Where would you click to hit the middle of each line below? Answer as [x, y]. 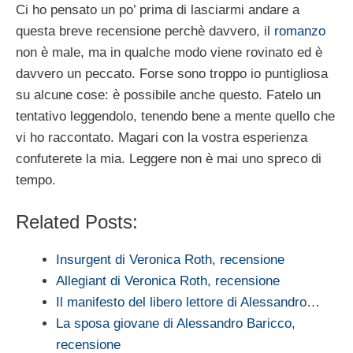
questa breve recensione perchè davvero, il [145, 32]
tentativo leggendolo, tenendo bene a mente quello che [175, 117]
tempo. [36, 180]
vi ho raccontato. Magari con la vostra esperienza [162, 138]
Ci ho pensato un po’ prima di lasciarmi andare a [158, 10]
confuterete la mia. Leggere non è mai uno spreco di [169, 159]
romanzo [300, 32]
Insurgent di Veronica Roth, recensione [170, 259]
